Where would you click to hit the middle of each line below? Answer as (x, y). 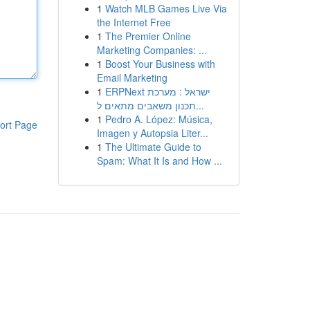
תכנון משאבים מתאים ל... (200, 105)
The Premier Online (148, 36)
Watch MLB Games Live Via (166, 8)
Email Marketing (132, 77)
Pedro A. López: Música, (158, 119)
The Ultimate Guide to (153, 147)
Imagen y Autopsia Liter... (152, 133)
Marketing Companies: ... (152, 50)
